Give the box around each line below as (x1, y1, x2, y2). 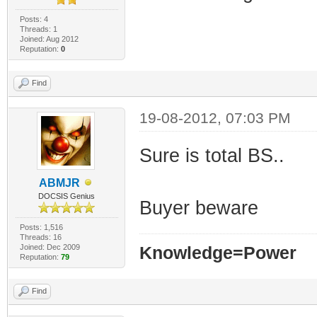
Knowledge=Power (139, 243, 296, 263)
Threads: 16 (19, 232, 62, 241)
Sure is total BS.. (139, 144, 284, 166)
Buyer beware (139, 197, 258, 219)
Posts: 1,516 (19, 222, 63, 231)
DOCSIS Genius (38, 191, 96, 200)
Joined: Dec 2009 (19, 242, 80, 251)
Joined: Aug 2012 (19, 34, 79, 43)
